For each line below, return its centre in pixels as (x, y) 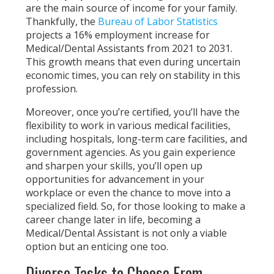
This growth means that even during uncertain (133, 62)
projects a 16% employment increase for (118, 35)
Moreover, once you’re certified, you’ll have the (133, 112)
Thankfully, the (62, 21)
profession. (52, 89)
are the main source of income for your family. (132, 8)
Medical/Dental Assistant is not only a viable (127, 233)
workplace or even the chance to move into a (128, 193)
